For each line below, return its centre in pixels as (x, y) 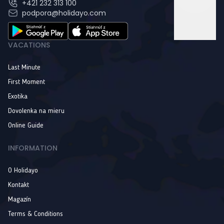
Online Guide (26, 125)
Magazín (19, 199)
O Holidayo (23, 170)
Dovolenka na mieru (36, 111)
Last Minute (24, 67)
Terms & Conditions (35, 214)
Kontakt (18, 185)
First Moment (26, 82)
